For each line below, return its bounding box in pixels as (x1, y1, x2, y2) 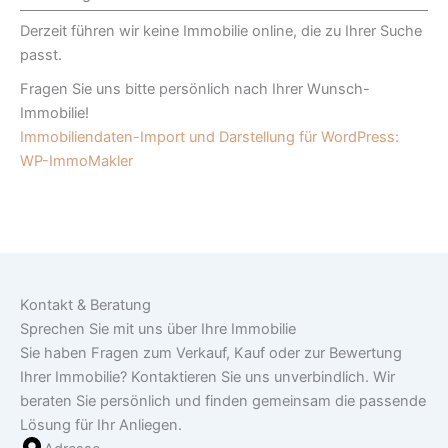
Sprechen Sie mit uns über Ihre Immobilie (20, 320, 296, 338)
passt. (20, 45, 62, 64)
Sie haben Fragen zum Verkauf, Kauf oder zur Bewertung (20, 344, 402, 362)
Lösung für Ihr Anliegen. (20, 416, 182, 434)
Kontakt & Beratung (20, 296, 151, 314)
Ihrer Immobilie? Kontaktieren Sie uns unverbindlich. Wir (20, 368, 395, 386)
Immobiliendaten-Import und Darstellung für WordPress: (20, 127, 399, 146)
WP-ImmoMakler (20, 151, 133, 170)
